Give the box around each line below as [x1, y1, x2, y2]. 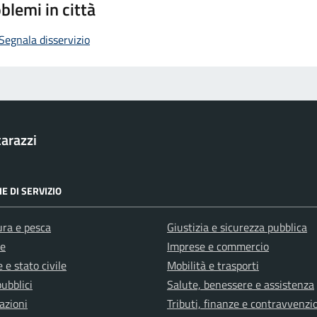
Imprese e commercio [167, 238, 269, 255]
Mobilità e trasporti [167, 257, 259, 274]
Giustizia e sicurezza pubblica [167, 219, 307, 236]
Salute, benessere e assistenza [167, 276, 314, 293]
